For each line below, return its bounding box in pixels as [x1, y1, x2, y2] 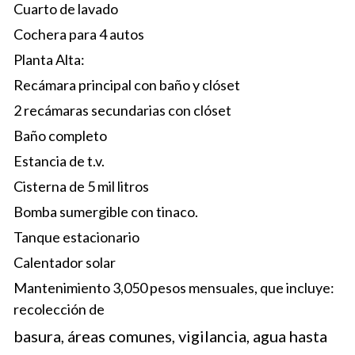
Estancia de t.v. [13, 152, 105, 170]
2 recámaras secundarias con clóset [13, 101, 231, 119]
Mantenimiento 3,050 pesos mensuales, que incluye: [13, 279, 334, 296]
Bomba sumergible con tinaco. [13, 203, 198, 220]
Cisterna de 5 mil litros [13, 177, 149, 195]
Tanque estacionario [13, 228, 139, 246]
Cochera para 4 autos [13, 25, 144, 43]
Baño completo [13, 127, 107, 144]
